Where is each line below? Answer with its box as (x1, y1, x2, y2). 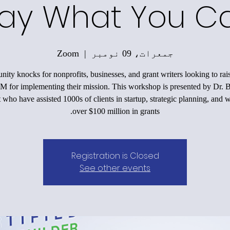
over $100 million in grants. (72, 106, 160, 116)
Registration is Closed (71, 149, 159, 162)
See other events (80, 162, 150, 174)
